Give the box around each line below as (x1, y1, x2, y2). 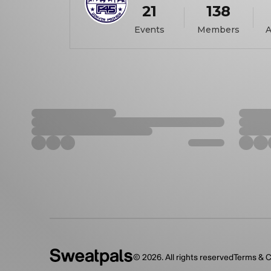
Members (197, 24, 240, 35)
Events (134, 24, 165, 35)
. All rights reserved (162, 252, 233, 263)
